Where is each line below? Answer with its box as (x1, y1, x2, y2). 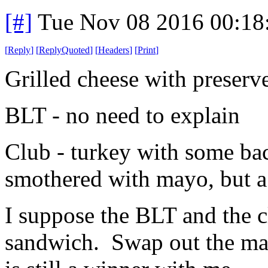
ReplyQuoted (39, 44, 90, 55)
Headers (98, 44, 129, 55)
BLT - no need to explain (5, 102, 240, 128)
